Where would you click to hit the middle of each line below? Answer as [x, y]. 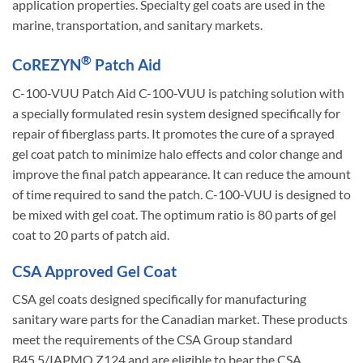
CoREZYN [47, 65]
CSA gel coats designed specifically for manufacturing [159, 299]
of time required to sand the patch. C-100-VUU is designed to [181, 194]
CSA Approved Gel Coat [94, 271]
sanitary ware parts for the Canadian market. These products [180, 319]
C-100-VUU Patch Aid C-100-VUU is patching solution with [178, 92]
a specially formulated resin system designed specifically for [176, 113]
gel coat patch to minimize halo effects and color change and [177, 153]
